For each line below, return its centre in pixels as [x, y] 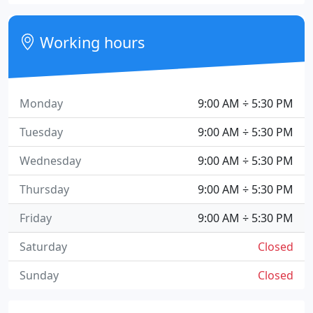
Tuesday [41, 132]
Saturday [43, 247]
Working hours [90, 42]
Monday [41, 103]
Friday [36, 218]
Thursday [44, 189]
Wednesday [50, 161]
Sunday [39, 275]
